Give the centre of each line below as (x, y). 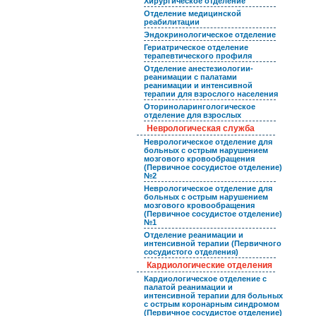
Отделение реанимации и (193, 235)
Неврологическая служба (200, 128)
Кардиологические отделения (209, 265)
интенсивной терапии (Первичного (212, 243)
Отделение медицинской (192, 13)
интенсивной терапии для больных (213, 296)
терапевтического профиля (197, 56)
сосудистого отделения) (191, 252)
